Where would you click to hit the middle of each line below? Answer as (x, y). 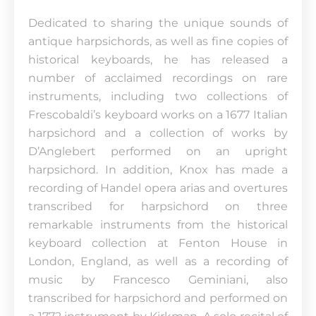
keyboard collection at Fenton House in (158, 243)
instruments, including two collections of (158, 96)
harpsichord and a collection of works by (158, 133)
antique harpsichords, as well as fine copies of (158, 41)
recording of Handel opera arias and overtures (158, 188)
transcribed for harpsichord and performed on (158, 298)
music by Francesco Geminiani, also (158, 280)
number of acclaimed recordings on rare (158, 78)
